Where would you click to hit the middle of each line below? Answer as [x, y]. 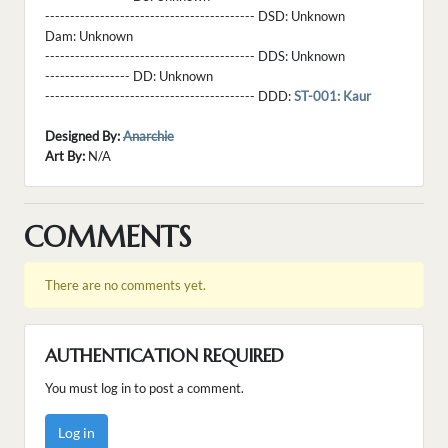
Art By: [65, 156]
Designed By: [82, 136]
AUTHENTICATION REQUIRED [164, 356]
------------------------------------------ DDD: [169, 96]
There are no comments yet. [125, 285]
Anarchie [148, 136]
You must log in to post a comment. [144, 388]
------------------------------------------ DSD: [168, 16]
